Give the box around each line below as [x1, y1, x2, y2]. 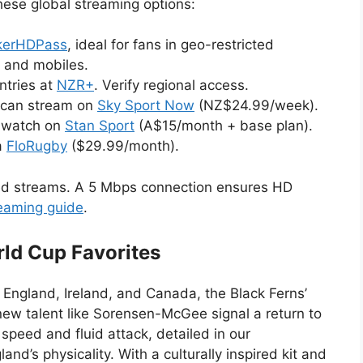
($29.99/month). [67, 138, 179, 154]
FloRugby [6, 138, 67, 154]
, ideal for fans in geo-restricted [67, 36, 274, 53]
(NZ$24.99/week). [194, 97, 318, 113]
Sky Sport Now [97, 97, 194, 113]
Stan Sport [65, 117, 135, 134]
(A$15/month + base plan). [135, 117, 313, 134]
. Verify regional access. [94, 77, 249, 93]
